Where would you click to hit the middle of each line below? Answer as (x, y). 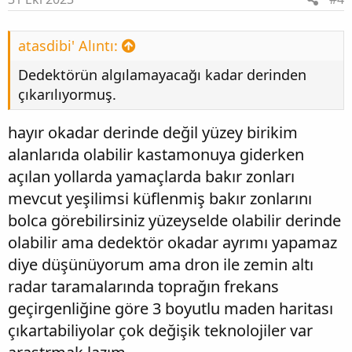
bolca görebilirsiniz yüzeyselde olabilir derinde (174, 221)
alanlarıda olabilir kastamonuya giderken (156, 155)
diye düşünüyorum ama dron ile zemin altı (161, 265)
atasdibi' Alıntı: (68, 46)
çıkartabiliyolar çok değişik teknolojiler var (160, 331)
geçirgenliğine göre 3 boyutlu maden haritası (170, 309)
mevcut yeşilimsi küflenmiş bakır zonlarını (160, 199)
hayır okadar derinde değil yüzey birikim (153, 133)
